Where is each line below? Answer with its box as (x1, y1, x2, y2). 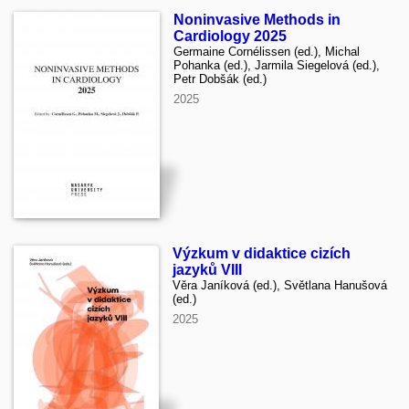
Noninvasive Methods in (173, 11, 341, 27)
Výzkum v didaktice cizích (173, 245, 351, 261)
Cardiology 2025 (173, 27, 287, 44)
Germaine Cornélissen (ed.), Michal (173, 44, 360, 58)
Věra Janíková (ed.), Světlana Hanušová (173, 278, 387, 292)
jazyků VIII (173, 261, 242, 278)
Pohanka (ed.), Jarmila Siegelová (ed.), (173, 58, 380, 72)
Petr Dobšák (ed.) (173, 71, 267, 86)
